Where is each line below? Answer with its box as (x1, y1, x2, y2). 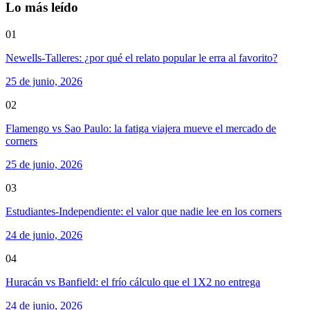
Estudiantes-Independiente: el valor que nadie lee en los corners (6, 206, 282, 217)
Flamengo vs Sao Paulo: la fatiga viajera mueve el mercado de (6, 122, 276, 134)
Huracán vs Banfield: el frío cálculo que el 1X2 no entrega (6, 276, 260, 288)
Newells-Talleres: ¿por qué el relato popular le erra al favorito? (6, 52, 277, 64)
